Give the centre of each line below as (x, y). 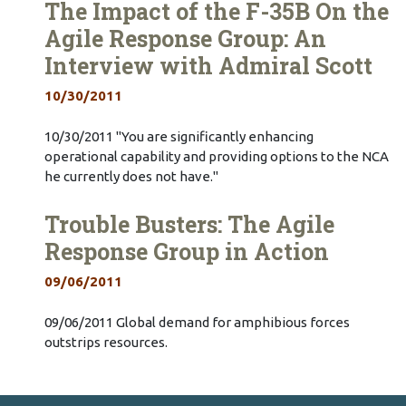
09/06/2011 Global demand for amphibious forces (197, 322)
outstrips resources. (106, 342)
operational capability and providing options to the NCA (216, 156)
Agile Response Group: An (185, 39)
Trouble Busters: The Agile (189, 225)
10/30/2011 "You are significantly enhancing (179, 136)
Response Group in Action (186, 252)
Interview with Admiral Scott (208, 66)
